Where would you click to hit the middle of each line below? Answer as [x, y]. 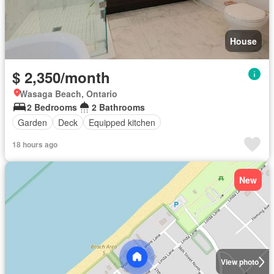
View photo [239, 262]
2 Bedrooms [52, 107]
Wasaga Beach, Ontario [68, 94]
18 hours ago [35, 144]
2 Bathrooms [118, 107]
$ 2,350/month [61, 77]
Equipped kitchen [122, 122]
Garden [32, 122]
